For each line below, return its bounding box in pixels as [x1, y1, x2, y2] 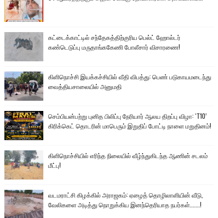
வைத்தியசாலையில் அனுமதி [48, 81, 122, 91]
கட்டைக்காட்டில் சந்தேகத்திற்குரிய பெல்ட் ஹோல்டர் [48, 32, 181, 42]
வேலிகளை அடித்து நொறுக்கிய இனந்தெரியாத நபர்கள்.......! [48, 200, 201, 210]
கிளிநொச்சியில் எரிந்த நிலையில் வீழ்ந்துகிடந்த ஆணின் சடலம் [48, 150, 208, 161]
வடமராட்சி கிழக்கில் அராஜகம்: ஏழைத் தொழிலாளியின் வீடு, [48, 190, 203, 200]
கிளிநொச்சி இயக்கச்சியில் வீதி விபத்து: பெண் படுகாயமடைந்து [48, 72, 211, 82]
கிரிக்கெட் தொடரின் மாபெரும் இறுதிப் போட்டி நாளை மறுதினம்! [48, 121, 211, 131]
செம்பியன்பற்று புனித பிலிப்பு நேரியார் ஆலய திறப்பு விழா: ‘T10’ [48, 111, 207, 121]
